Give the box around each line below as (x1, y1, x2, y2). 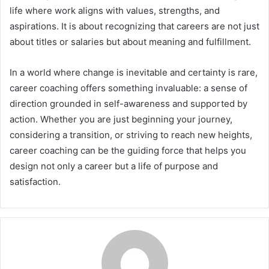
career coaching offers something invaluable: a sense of (10, 82, 247, 94)
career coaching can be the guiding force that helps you (10, 145, 246, 157)
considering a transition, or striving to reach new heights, (10, 129, 252, 141)
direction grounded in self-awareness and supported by (10, 98, 247, 110)
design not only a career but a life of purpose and (10, 160, 218, 172)
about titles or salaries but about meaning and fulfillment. (10, 36, 251, 48)
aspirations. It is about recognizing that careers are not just (10, 20, 259, 32)
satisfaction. (10, 176, 61, 188)
